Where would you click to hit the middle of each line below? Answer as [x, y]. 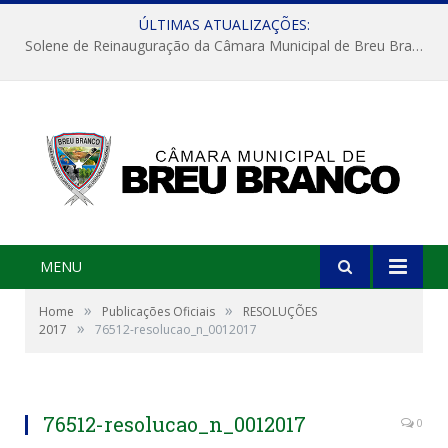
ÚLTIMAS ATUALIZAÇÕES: [224, 24]
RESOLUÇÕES [280, 311]
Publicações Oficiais [158, 311]
